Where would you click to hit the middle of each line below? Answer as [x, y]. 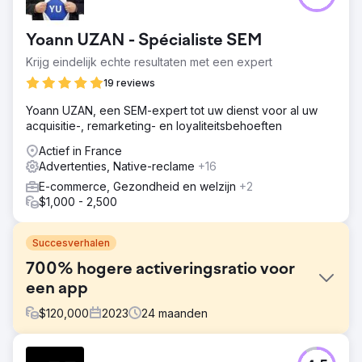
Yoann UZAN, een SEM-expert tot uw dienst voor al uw [172, 110]
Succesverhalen [71, 242]
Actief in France [80, 150]
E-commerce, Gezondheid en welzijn [139, 186]
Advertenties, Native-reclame [118, 166]
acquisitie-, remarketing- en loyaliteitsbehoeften [154, 125]
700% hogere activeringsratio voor [160, 269]
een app [57, 289]
